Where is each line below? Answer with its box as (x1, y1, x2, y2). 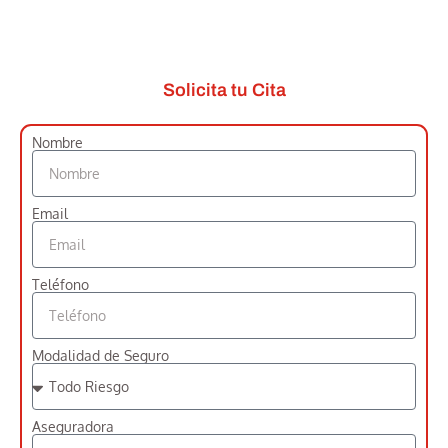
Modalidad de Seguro (32, 346, 169, 364)
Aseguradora (32, 417, 114, 435)
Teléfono (32, 275, 89, 293)
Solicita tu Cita (162, 79, 286, 100)
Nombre (32, 133, 83, 151)
